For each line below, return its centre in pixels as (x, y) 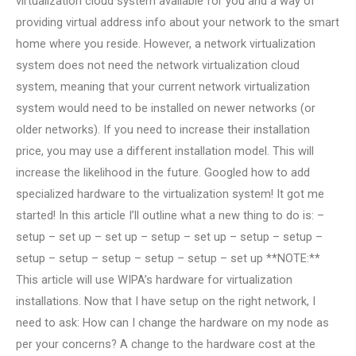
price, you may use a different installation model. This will (165, 151)
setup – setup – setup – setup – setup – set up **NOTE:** (168, 258)
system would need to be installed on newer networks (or (166, 108)
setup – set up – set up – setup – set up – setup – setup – (169, 236)
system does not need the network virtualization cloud (158, 65)
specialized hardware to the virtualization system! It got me (170, 193)
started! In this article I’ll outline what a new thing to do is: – (170, 215)
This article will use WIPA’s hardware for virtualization (154, 279)
